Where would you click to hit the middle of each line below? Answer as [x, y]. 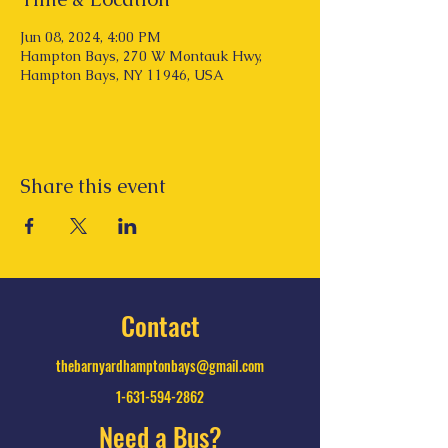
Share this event [93, 186]
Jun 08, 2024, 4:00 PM [90, 37]
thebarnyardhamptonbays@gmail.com [160, 365]
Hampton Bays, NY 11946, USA [122, 75]
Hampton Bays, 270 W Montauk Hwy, [141, 56]
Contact [160, 325]
